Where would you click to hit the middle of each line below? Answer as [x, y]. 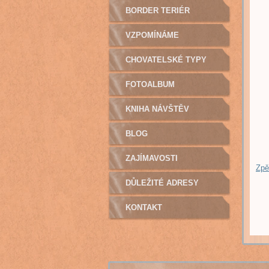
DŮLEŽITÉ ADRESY [162, 183]
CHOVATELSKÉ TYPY [166, 60]
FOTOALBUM [150, 84]
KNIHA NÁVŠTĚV [157, 109]
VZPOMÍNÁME [152, 35]
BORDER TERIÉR [157, 11]
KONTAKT [144, 207]
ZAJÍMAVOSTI [151, 158]
